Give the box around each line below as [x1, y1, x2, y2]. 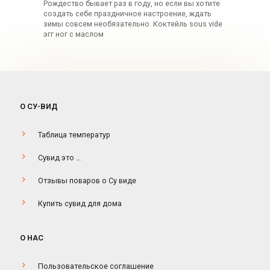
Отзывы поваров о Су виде [37, 175, 136, 185]
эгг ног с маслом [43, 29, 104, 39]
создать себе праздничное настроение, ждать [43, 8, 212, 18]
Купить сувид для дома [37, 198, 122, 208]
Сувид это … [37, 152, 81, 162]
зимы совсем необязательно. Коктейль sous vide [43, 19, 222, 28]
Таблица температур [37, 130, 110, 139]
